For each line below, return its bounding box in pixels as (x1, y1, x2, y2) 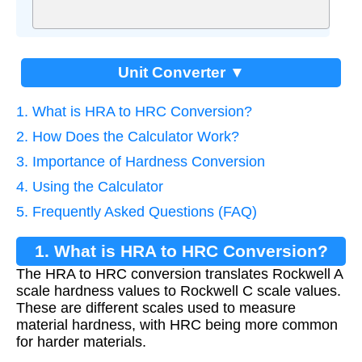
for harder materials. (16, 333, 146, 350)
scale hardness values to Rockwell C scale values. (16, 282, 341, 299)
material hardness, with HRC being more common (16, 316, 338, 333)
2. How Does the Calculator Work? (16, 128, 239, 145)
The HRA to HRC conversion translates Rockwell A (16, 265, 343, 282)
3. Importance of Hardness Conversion (16, 153, 265, 170)
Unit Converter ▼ (117, 63, 245, 81)
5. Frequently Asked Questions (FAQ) (16, 203, 257, 220)
